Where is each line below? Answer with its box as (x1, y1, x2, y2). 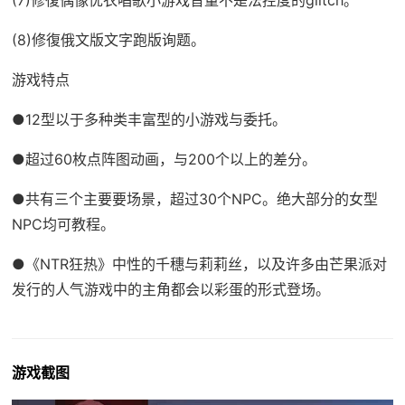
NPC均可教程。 (11, 214, 115, 233)
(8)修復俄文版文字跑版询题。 (11, 30, 205, 49)
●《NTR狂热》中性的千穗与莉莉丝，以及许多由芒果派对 (11, 254, 387, 273)
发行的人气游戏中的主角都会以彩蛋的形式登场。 (11, 279, 330, 298)
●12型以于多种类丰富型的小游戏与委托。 (11, 109, 287, 128)
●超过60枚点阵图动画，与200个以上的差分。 (11, 149, 316, 168)
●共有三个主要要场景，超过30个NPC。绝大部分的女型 (11, 189, 378, 208)
